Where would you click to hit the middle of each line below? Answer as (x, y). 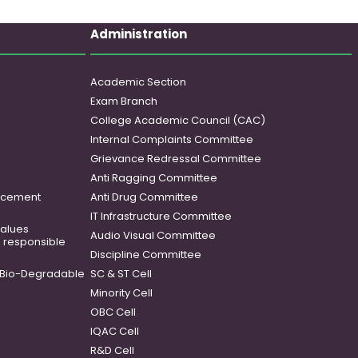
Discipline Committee (145, 255)
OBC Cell (113, 312)
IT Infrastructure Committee (161, 217)
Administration (138, 34)
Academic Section (138, 82)
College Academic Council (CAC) (177, 121)
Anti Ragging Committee (153, 178)
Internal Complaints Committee (171, 140)
